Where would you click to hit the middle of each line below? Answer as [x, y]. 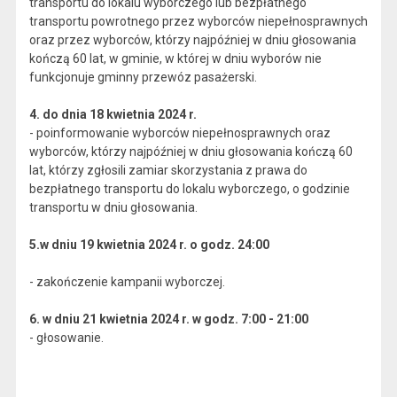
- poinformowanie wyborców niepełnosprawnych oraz [179, 133]
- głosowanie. [66, 338]
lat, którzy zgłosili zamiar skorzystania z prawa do [168, 170]
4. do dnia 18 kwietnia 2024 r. [119, 114]
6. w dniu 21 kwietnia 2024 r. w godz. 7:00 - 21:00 [174, 319]
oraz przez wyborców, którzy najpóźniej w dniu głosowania [192, 40]
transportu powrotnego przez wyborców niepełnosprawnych [198, 21]
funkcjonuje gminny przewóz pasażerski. [143, 77]
